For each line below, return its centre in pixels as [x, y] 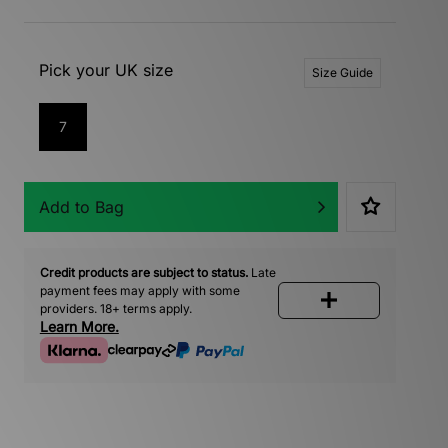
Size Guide [342, 72]
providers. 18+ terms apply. [115, 308]
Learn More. [79, 326]
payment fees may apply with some [139, 290]
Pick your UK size [105, 69]
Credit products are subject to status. [143, 272]
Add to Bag [81, 206]
